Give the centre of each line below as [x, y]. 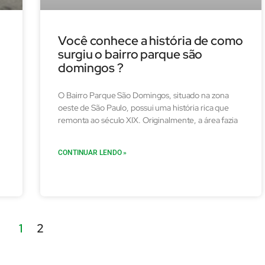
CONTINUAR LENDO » [93, 152]
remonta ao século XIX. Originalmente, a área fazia [148, 120]
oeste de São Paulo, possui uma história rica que [144, 107]
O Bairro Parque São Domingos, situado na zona [143, 95]
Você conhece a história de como [151, 40]
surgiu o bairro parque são [130, 54]
